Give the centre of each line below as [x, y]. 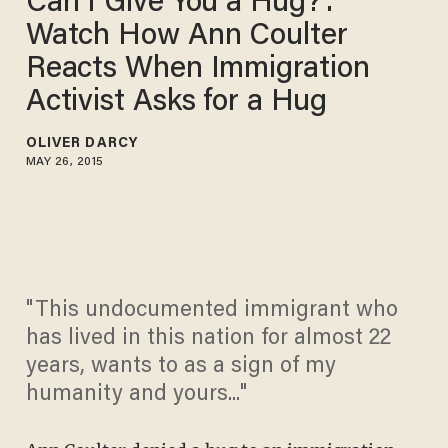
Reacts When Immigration [197, 69]
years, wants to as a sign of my [180, 367]
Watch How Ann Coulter [186, 36]
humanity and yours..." [136, 395]
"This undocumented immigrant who [211, 311]
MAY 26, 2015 [64, 161]
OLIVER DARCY [81, 143]
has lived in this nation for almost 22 [208, 339]
